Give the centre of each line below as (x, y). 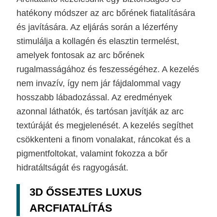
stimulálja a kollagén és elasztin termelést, (98, 41)
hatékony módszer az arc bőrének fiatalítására (106, 13)
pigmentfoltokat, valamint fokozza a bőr (92, 154)
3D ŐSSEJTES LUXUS (85, 192)
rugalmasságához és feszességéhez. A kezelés (108, 70)
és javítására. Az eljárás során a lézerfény (97, 27)
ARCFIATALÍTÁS (71, 208)
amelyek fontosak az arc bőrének (80, 55)
